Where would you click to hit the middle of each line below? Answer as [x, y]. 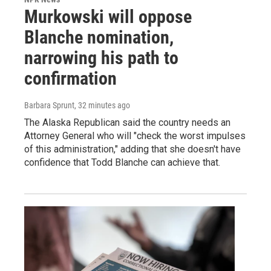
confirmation [70, 78]
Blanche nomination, [99, 37]
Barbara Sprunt [49, 105]
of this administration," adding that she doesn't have [132, 149]
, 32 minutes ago [102, 105]
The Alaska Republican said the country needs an [127, 122]
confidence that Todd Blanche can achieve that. [122, 162]
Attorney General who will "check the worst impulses [135, 135]
